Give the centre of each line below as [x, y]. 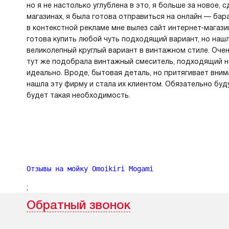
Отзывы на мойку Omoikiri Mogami [90, 169]
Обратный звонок [78, 205]
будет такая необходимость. [78, 95]
